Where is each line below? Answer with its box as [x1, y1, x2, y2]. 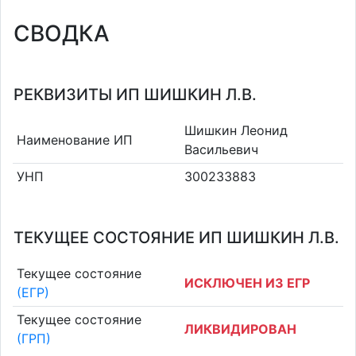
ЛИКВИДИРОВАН [184, 321, 296, 338]
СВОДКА [14, 20, 110, 47]
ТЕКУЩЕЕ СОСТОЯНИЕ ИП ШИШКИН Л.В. [14, 228, 339, 247]
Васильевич [184, 141, 258, 157]
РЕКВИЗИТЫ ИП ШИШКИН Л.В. [14, 85, 257, 104]
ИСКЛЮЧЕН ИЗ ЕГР [184, 274, 310, 291]
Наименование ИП [16, 131, 133, 148]
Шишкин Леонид [184, 122, 288, 138]
